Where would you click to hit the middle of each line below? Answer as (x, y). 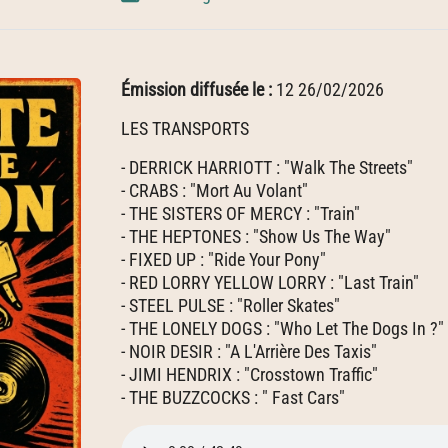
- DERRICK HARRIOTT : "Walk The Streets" (267, 167)
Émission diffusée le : (198, 89)
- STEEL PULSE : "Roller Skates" (230, 305)
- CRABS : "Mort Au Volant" (214, 190)
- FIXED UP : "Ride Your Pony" (223, 259)
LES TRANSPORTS (185, 128)
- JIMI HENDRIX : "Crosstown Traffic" (249, 374)
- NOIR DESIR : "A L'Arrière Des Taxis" (249, 351)
